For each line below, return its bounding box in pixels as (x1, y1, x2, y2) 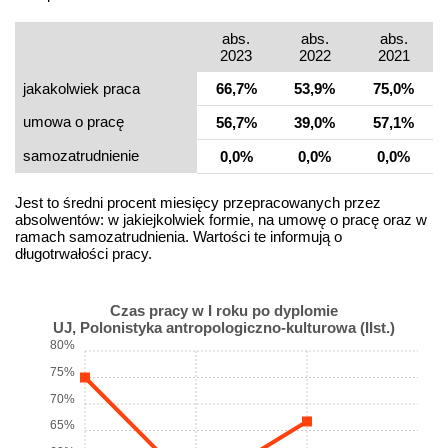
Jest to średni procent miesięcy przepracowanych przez (15, 194, 381, 212)
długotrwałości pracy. (15, 245, 152, 263)
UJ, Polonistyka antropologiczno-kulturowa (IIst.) (53, 319, 395, 337)
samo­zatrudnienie (23, 147, 139, 165)
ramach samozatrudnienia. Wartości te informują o (15, 228, 342, 246)
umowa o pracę (23, 113, 124, 131)
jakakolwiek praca (23, 80, 140, 98)
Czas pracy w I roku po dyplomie (110, 302, 338, 320)
